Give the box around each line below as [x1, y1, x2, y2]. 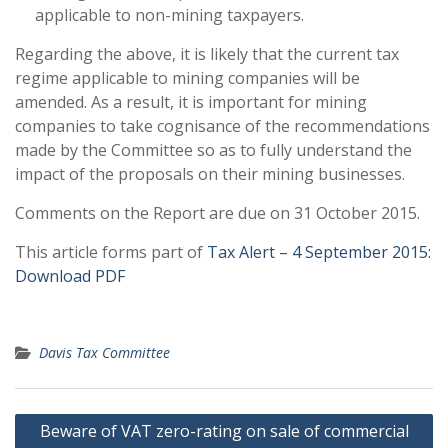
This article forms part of [15, 241, 207, 263]
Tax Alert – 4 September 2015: [207, 241, 431, 263]
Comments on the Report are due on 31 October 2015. [15, 202, 420, 224]
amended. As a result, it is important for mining [15, 91, 367, 113]
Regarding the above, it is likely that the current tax [15, 43, 399, 65]
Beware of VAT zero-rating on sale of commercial [39, 420, 409, 442]
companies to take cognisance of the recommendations [15, 115, 430, 137]
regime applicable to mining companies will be [15, 67, 360, 89]
